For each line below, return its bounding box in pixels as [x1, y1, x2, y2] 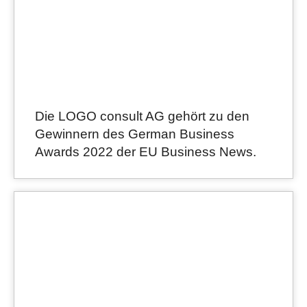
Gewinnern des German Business [35, 127, 234, 142]
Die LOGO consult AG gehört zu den [35, 109, 249, 124]
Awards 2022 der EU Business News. [35, 145, 256, 160]
